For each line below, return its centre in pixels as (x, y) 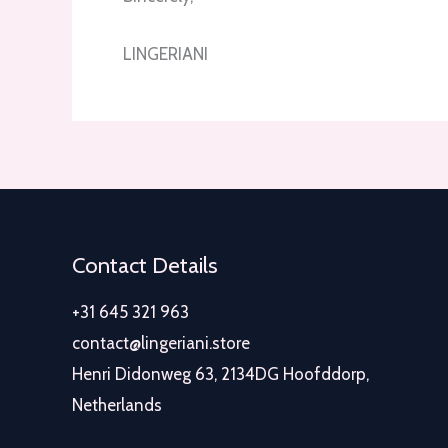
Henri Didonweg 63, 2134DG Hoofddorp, (220, 374)
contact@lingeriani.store (161, 343)
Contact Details (145, 265)
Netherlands (117, 405)
